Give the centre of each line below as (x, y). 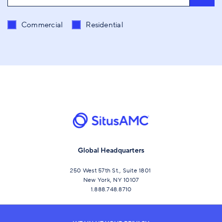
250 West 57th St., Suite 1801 (111, 171)
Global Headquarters (111, 151)
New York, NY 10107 (111, 180)
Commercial (42, 25)
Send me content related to (58, 25)
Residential (105, 25)
